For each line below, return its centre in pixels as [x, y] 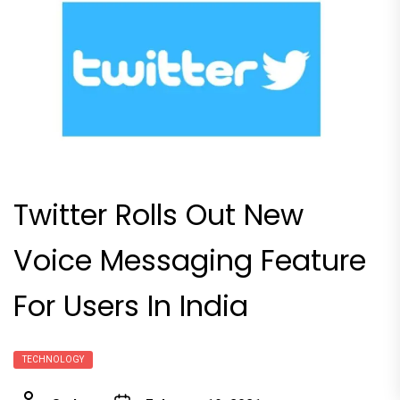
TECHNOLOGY [53, 360]
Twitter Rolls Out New [158, 215]
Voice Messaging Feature [190, 261]
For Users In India [131, 306]
